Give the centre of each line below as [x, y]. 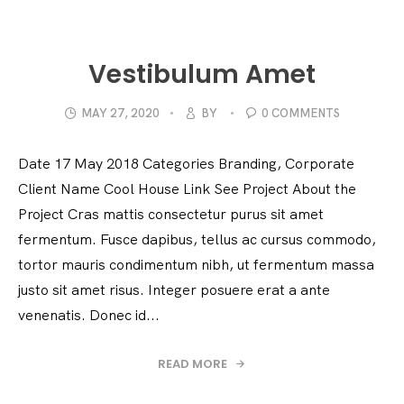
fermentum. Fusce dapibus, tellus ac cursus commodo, [197, 239]
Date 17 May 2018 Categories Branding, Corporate [186, 164]
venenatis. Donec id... [89, 315]
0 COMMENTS [301, 113]
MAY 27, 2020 [120, 113]
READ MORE [193, 364]
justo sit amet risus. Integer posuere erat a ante [174, 290]
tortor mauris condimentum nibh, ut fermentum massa [196, 265]
